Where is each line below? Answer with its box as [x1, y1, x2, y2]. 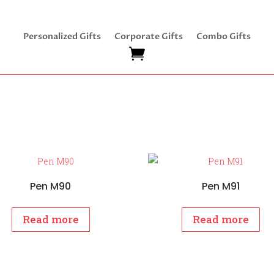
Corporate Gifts [114, 31, 183, 42]
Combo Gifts [196, 31, 251, 42]
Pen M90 [30, 179, 72, 193]
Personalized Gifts [23, 31, 101, 42]
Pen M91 [201, 179, 240, 193]
